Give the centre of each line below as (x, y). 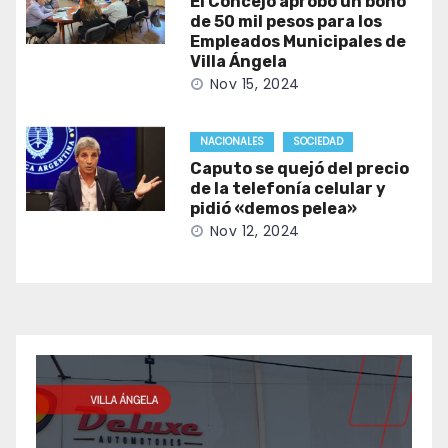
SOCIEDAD (317, 141)
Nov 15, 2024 (254, 83)
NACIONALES (231, 141)
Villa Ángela (238, 61)
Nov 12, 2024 (254, 230)
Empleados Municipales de (297, 41)
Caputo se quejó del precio (299, 168)
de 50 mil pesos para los (285, 21)
